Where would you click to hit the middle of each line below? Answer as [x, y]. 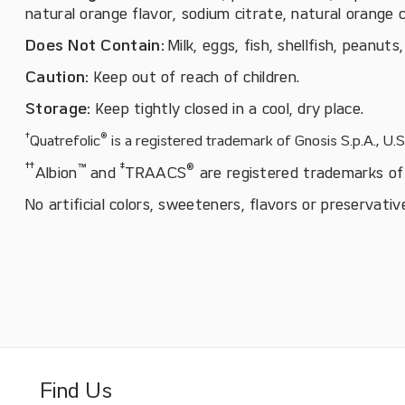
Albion [56, 173]
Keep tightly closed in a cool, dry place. [230, 108]
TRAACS [156, 173]
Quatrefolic [65, 141]
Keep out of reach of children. [197, 77]
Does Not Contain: [95, 45]
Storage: [61, 108]
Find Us [76, 390]
